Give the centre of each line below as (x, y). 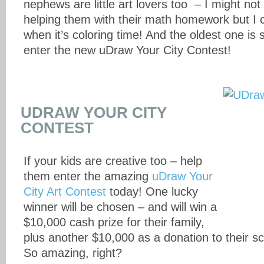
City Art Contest (65, 192)
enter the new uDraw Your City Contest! (127, 50)
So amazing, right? (73, 253)
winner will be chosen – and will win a (120, 207)
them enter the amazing (88, 176)
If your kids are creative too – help (113, 161)
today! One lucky (152, 192)
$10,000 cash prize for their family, (114, 222)
